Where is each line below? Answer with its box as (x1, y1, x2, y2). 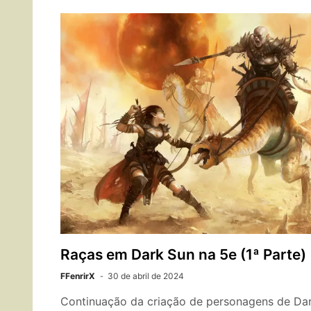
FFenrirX (60, 270, 95, 281)
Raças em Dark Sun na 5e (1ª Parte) (60, 245, 306, 263)
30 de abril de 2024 (108, 270, 184, 281)
